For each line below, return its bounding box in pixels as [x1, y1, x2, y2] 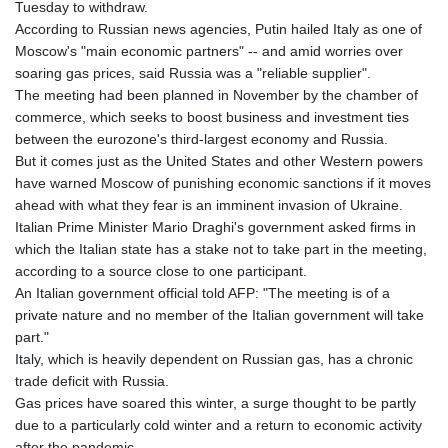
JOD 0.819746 [217, 361, 307, 378]
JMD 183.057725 [217, 339, 325, 356]
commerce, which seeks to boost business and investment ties [15, 108, 409, 125]
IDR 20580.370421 [217, 141, 333, 158]
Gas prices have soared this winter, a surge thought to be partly [15, 394, 416, 411]
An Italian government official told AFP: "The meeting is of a [15, 284, 390, 301]
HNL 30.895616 [217, 53, 313, 70]
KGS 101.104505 [217, 427, 322, 444]
